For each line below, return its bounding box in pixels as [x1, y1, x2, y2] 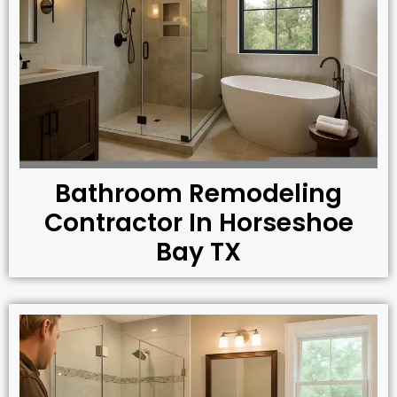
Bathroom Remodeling [55, 175, 342, 211]
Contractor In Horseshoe [43, 205, 354, 240]
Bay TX [156, 234, 241, 269]
